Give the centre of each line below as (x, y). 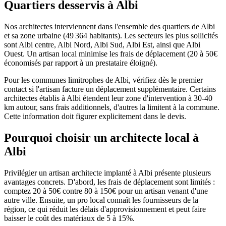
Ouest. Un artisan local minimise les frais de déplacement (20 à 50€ (111, 54)
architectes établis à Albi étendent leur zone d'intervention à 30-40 (108, 98)
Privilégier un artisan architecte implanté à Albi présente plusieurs (107, 173)
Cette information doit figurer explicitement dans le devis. (95, 117)
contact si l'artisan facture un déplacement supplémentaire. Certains (110, 89)
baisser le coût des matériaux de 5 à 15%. (69, 218)
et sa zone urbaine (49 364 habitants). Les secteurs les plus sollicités (111, 36)
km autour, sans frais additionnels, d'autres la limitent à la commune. (112, 107)
